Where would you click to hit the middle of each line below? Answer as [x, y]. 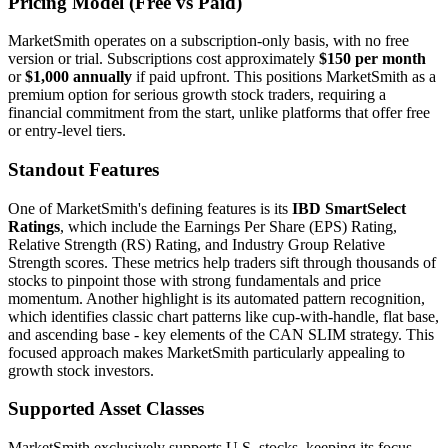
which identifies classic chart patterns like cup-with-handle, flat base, [223, 316]
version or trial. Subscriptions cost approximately [163, 59]
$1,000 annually [78, 77]
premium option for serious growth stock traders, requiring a [197, 95]
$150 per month [372, 59]
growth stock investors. [81, 370]
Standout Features [83, 169]
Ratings [34, 226]
